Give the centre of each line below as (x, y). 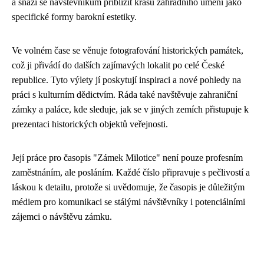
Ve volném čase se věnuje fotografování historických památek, (128, 50)
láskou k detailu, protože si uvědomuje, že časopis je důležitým (128, 187)
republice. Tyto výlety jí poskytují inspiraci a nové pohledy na (126, 80)
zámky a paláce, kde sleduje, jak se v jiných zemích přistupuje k (130, 109)
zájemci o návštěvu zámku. (62, 217)
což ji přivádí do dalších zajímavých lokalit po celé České (118, 65)
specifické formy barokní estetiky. (74, 17)
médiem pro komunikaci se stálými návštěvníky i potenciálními (128, 202)
